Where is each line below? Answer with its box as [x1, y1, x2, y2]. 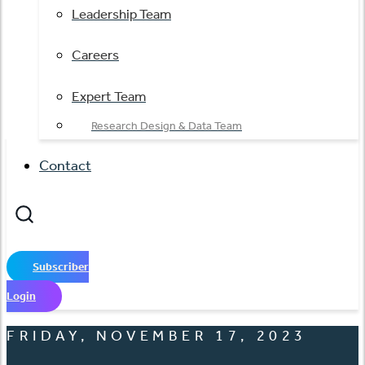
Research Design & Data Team [91, 118, 242, 133]
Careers [72, 46, 119, 64]
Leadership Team [72, 6, 171, 23]
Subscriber [33, 259, 89, 274]
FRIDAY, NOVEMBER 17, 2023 [7, 326, 307, 345]
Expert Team [72, 87, 146, 104]
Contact [39, 156, 91, 174]
